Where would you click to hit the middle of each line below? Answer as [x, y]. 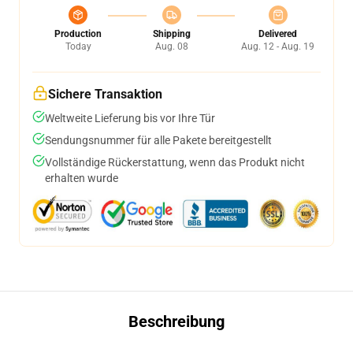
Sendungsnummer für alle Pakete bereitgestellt [158, 140]
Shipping [171, 34]
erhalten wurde [82, 178]
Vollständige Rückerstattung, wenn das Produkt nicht [175, 162]
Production [78, 34]
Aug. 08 [171, 46]
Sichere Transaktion [105, 94]
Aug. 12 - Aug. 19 [278, 46]
